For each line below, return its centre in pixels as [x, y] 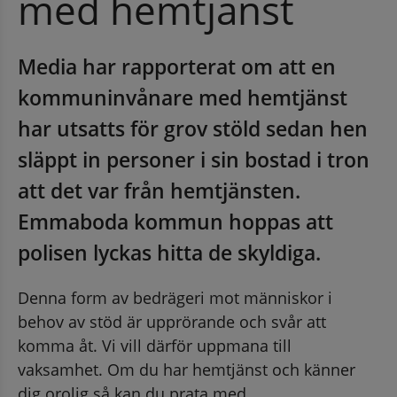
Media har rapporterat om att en [177, 66]
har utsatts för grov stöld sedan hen [193, 128]
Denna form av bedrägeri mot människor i [175, 297]
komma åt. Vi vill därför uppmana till [155, 345]
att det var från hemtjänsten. [159, 190]
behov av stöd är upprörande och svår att [172, 321]
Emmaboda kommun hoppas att [175, 221]
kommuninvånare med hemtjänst [183, 97]
